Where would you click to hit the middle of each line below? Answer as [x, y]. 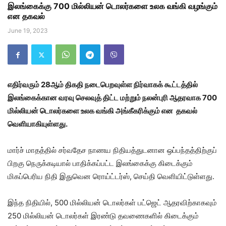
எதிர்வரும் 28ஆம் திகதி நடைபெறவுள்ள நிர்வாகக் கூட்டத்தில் [103, 85]
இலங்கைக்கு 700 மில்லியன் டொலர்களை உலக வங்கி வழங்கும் [112, 6]
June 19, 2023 [28, 31]
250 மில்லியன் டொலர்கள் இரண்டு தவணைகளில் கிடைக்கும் [103, 216]
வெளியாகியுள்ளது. [38, 124]
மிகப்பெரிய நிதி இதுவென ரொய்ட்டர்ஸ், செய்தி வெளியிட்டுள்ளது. [111, 177]
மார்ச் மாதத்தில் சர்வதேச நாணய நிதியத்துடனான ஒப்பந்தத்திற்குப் [112, 150]
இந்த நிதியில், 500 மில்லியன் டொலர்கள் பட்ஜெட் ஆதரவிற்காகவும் [112, 203]
